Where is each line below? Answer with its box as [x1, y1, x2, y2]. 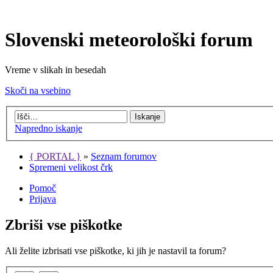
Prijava [29, 194, 56, 205]
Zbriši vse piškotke [5, 217, 122, 233]
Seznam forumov [91, 151, 157, 162]
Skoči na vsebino [5, 85, 71, 96]
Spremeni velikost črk [29, 162, 113, 173]
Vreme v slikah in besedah [5, 64, 106, 75]
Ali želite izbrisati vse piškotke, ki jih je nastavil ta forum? [5, 246, 226, 257]
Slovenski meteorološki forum [5, 29, 253, 51]
